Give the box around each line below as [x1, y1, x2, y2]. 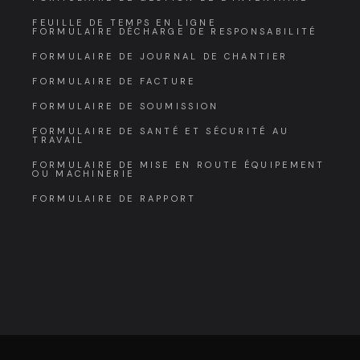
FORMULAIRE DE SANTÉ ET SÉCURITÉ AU [32, 125, 290, 137]
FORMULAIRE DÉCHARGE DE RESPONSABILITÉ [32, 25, 317, 37]
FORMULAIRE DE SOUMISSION [32, 100, 219, 112]
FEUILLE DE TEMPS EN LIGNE [32, 16, 216, 28]
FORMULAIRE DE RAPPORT [32, 192, 197, 204]
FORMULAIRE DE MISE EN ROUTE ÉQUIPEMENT [32, 158, 325, 170]
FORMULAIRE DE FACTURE [32, 75, 196, 87]
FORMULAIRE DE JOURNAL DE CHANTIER [32, 50, 288, 62]
